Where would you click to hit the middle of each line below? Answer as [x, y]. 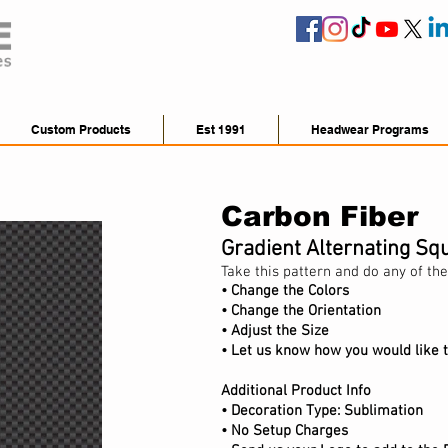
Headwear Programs [370, 129]
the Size [300, 331]
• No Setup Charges [284, 431]
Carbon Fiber [319, 216]
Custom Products [80, 129]
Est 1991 [221, 129]
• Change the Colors [285, 291]
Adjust [251, 331]
